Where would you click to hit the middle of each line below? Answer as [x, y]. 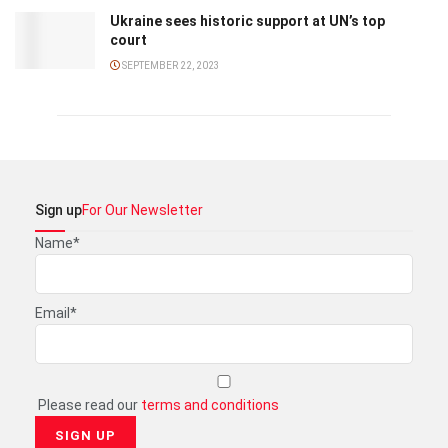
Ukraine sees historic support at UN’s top [247, 20]
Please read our [88, 405]
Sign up [58, 209]
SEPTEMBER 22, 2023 [170, 65]
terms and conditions [210, 405]
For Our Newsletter [142, 209]
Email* [56, 312]
